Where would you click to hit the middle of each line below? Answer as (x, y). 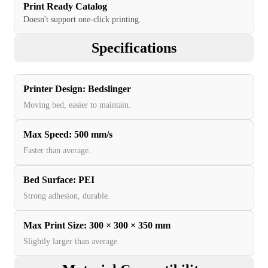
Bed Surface (48, 180)
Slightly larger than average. (71, 242)
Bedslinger (109, 89)
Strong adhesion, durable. (67, 196)
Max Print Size (54, 226)
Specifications (134, 48)
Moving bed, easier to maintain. (77, 105)
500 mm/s (93, 135)
